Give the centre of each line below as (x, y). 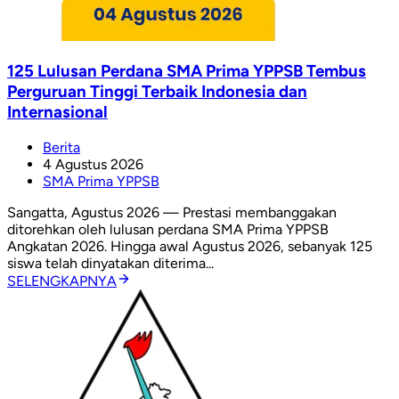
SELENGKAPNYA (62, 281)
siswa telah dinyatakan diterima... (110, 263)
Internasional (57, 112)
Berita (61, 147)
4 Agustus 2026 (93, 164)
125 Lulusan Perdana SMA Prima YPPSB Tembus (187, 71)
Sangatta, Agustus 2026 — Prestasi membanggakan (172, 212)
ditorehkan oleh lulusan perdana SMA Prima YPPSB (168, 229)
